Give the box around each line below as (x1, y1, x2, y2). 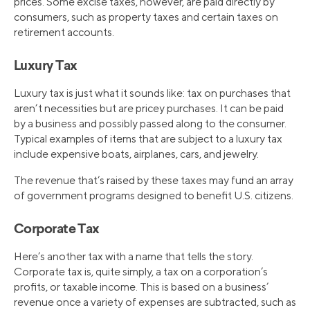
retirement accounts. (14, 26, 114, 39)
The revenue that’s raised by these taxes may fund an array (14, 174, 293, 188)
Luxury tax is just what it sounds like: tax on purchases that (14, 86, 291, 100)
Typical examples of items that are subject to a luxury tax (14, 132, 282, 146)
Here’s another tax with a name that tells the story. (14, 250, 253, 264)
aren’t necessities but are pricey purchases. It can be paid (14, 102, 284, 116)
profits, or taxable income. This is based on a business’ (14, 280, 268, 294)
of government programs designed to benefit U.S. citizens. (14, 189, 293, 203)
